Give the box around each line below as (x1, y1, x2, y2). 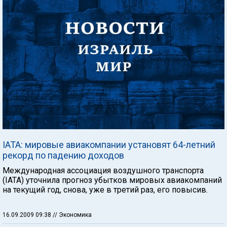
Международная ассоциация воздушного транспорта (3, 165, 204, 175)
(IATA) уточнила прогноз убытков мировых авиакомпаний (3, 175, 222, 185)
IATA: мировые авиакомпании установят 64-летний (3, 139, 215, 150)
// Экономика (53, 211, 92, 218)
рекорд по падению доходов (3, 149, 124, 161)
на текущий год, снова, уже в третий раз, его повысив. (3, 184, 208, 195)
